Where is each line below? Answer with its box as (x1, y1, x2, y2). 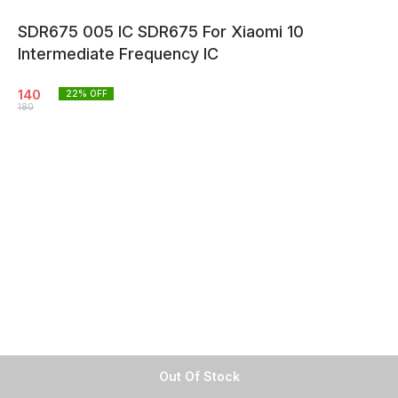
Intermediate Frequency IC (18, 44, 219, 63)
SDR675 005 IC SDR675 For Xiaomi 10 (18, 22, 304, 41)
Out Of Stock (158, 369, 240, 384)
